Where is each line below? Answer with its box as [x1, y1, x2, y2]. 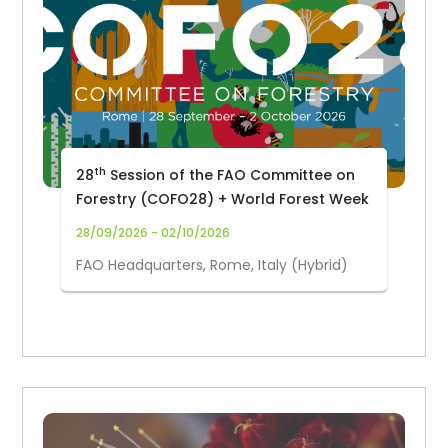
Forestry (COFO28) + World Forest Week [76, 189, 370, 209]
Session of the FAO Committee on [106, 165, 356, 185]
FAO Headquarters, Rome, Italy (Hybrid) [76, 255, 349, 275]
